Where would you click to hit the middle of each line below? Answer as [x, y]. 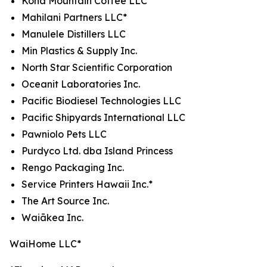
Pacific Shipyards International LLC [103, 117]
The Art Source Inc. [65, 201]
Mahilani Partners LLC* [74, 17]
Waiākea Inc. [52, 218]
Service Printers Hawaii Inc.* [87, 184]
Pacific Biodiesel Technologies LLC [101, 101]
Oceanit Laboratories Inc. [81, 84]
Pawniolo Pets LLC [64, 134]
